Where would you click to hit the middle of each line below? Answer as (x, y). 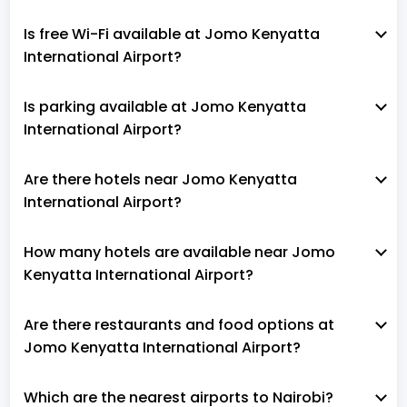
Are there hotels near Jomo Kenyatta (160, 179)
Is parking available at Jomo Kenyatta (165, 106)
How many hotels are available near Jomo (179, 252)
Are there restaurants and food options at (179, 324)
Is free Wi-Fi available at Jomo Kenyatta (172, 34)
